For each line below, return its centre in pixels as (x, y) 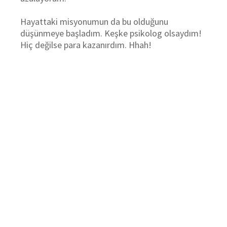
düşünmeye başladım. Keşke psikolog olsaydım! (111, 33)
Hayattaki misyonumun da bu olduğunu (94, 22)
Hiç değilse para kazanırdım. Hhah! (86, 45)
